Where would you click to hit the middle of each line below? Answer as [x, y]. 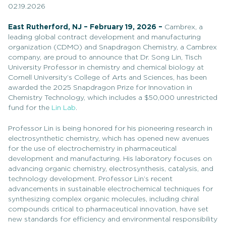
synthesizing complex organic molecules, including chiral [103, 199]
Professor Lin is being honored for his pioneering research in [110, 129]
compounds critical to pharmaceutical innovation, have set [108, 209]
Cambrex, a [184, 27]
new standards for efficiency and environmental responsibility [113, 219]
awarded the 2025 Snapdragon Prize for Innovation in [100, 88]
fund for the [30, 108]
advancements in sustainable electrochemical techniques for [110, 189]
